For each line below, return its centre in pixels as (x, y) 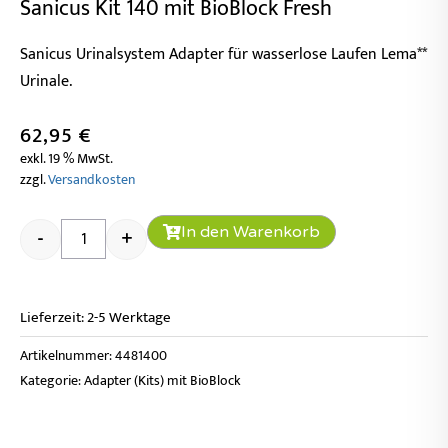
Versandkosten (91, 180)
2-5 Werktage (129, 317)
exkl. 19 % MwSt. (66, 159)
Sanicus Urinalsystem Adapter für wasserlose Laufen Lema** (223, 54)
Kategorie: (50, 380)
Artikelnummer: (67, 355)
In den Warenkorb (250, 231)
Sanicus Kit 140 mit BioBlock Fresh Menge (224, 206)
